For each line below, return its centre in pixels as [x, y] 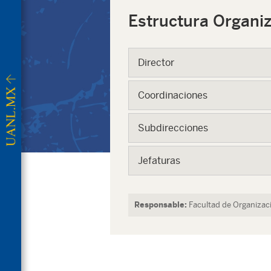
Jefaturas [159, 161]
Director [156, 63]
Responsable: [161, 205]
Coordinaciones [173, 96]
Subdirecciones [173, 128]
